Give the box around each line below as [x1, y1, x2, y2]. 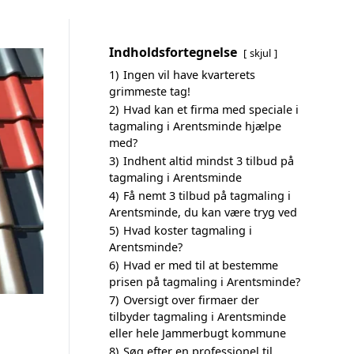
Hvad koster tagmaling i [123, 223, 252, 238]
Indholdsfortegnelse [109, 43, 237, 61]
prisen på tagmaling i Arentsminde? [109, 274, 300, 289]
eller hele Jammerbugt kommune [109, 326, 286, 341]
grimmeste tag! [109, 84, 190, 99]
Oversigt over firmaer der [123, 292, 259, 307]
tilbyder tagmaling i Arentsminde [109, 309, 286, 324]
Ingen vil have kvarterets [123, 67, 255, 82]
